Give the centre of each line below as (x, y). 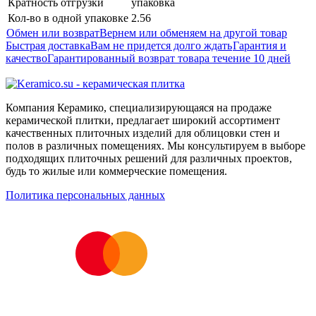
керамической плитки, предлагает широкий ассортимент (143, 120)
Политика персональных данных (85, 195)
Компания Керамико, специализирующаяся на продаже (139, 107)
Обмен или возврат (53, 32)
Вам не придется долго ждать (161, 45)
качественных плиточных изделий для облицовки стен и (143, 133)
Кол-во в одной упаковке (68, 18)
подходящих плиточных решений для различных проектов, (149, 158)
